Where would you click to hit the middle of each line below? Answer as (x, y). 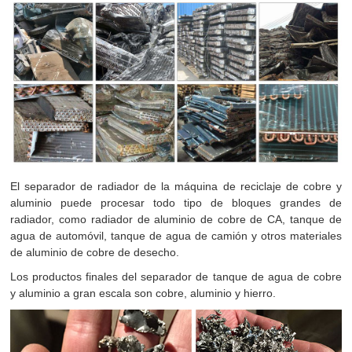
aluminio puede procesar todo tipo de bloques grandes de (176, 202)
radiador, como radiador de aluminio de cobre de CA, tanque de (176, 219)
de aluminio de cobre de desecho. (95, 252)
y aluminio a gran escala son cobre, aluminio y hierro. (143, 293)
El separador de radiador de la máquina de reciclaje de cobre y (176, 186)
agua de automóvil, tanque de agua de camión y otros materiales (176, 235)
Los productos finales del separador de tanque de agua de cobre (176, 276)
